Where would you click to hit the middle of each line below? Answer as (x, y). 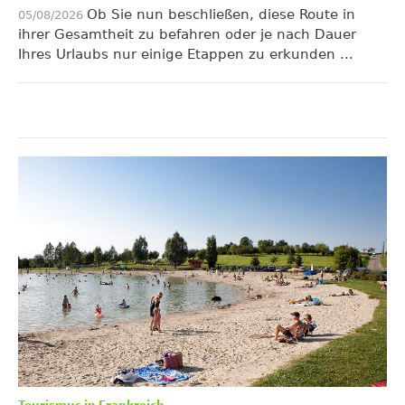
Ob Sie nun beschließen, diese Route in (221, 14)
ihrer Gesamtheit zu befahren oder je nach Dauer (187, 34)
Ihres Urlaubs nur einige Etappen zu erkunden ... (186, 54)
